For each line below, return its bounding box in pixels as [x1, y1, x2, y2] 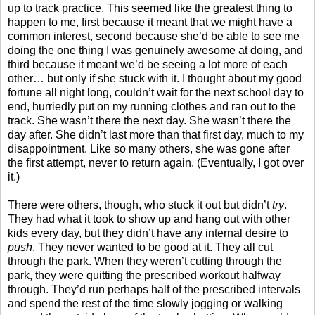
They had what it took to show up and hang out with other [8, 212, 290, 225]
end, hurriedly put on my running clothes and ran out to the [8, 100, 296, 112]
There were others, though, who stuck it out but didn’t [8, 198, 272, 211]
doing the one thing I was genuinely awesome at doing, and [8, 44, 303, 56]
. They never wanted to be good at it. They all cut [32, 240, 273, 253]
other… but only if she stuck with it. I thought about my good [8, 72, 302, 84]
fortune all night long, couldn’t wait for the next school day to [8, 86, 304, 98]
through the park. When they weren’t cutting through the [8, 255, 282, 267]
